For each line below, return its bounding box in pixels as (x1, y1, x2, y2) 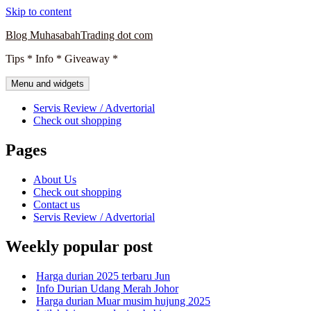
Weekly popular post (6, 237, 153, 255)
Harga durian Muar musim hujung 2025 (36, 294, 210, 307)
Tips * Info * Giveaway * (6, 53, 118, 65)
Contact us (33, 198, 80, 210)
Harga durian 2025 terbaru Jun (36, 269, 170, 282)
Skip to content (6, 6, 72, 17)
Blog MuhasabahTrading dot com (6, 29, 153, 41)
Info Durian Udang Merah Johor (36, 282, 178, 294)
